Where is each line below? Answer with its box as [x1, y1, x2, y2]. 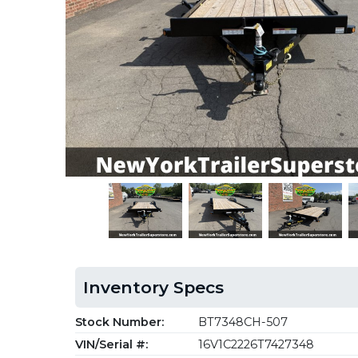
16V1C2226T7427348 [195, 337, 314, 352]
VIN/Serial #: [75, 337, 148, 352]
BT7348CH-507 [195, 315, 288, 329]
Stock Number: [75, 315, 164, 329]
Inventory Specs [83, 277, 224, 297]
